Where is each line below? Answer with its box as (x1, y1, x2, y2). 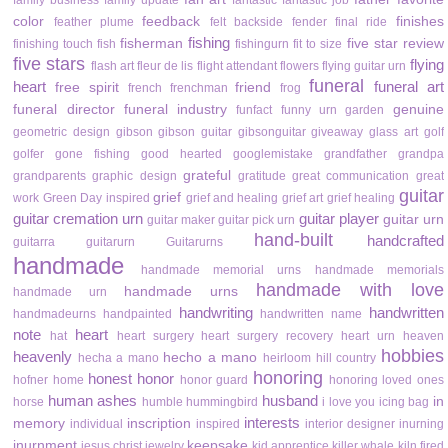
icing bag (378, 395, 430, 410)
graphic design (92, 169, 177, 184)
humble (141, 395, 183, 410)
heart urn (340, 329, 395, 344)
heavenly (13, 348, 73, 366)
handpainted (102, 307, 172, 322)
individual (70, 417, 124, 432)
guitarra (13, 235, 56, 250)
